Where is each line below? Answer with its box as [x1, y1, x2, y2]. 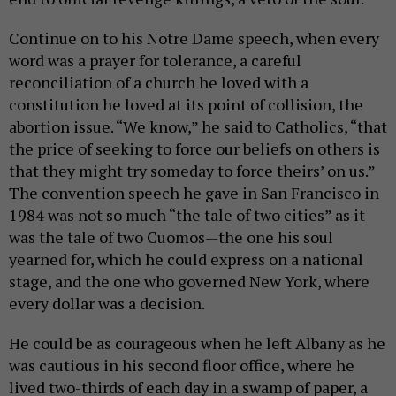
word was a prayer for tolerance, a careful [9, 49, 301, 71]
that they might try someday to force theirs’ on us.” [9, 160, 375, 181]
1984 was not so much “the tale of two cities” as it [9, 204, 365, 225]
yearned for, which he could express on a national [9, 248, 363, 270]
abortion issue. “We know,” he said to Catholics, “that [9, 116, 387, 137]
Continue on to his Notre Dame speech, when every [9, 27, 379, 49]
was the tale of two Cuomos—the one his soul [9, 226, 333, 247]
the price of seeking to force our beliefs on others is [9, 138, 380, 159]
